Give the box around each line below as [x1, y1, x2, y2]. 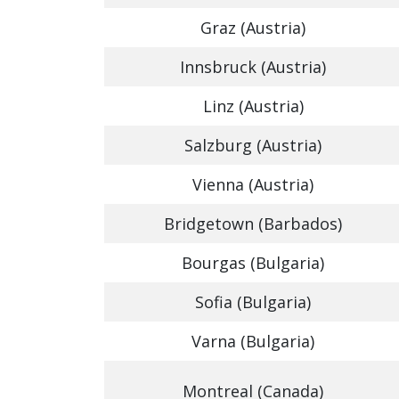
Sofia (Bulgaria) [195, 291, 311, 313]
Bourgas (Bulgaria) [182, 252, 324, 273]
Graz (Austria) [200, 17, 305, 38]
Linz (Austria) [202, 95, 304, 117]
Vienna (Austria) [192, 174, 313, 195]
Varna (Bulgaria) [191, 330, 314, 352]
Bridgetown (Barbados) [164, 213, 342, 234]
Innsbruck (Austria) [180, 56, 326, 77]
